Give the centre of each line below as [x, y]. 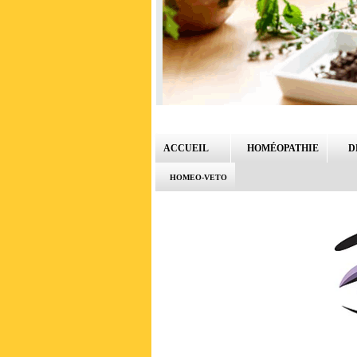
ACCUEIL [190, 149]
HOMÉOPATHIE [280, 149]
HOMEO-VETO [198, 177]
